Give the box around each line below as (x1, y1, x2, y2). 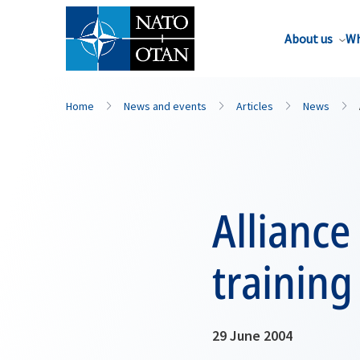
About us (284, 31, 333, 47)
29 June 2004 (212, 326, 292, 345)
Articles (236, 99, 273, 113)
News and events (124, 99, 207, 113)
